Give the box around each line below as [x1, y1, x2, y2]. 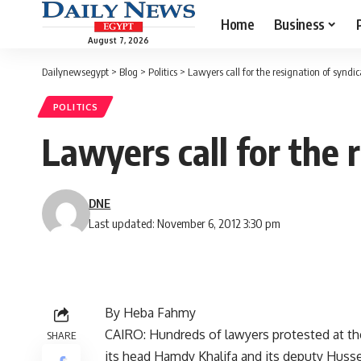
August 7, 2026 [88, 35, 149, 45]
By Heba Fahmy [105, 305, 196, 322]
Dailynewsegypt [42, 65, 109, 78]
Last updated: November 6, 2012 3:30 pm [89, 216, 281, 231]
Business [273, 15, 325, 33]
